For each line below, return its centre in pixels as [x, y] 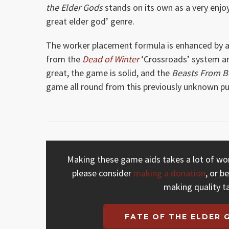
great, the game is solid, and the [109, 73]
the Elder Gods [75, 7]
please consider [103, 173]
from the [64, 59]
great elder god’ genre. [90, 21]
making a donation [170, 173]
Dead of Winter [111, 59]
